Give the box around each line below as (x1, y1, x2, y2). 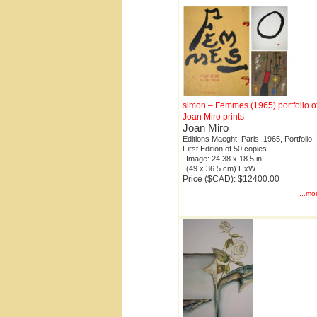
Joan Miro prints (183, 112, 244, 122)
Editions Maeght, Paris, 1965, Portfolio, (183, 134, 314, 144)
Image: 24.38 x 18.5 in (186, 154, 262, 163)
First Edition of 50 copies (183, 144, 267, 154)
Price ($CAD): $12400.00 (183, 174, 279, 185)
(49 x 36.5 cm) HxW (186, 164, 255, 173)
